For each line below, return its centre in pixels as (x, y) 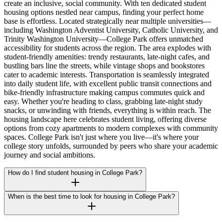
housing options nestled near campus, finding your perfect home (104, 12)
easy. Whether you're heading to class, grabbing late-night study (103, 101)
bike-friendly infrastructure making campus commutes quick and (104, 92)
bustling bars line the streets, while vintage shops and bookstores (104, 65)
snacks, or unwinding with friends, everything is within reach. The (108, 110)
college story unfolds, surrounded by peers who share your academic (111, 146)
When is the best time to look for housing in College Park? (91, 196)
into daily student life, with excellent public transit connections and (108, 83)
